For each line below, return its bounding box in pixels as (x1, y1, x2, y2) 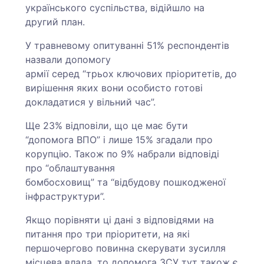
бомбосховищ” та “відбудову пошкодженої (25, 176, 226, 188)
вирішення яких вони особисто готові (25, 81, 203, 94)
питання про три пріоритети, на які (25, 227, 190, 240)
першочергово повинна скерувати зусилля (25, 242, 226, 254)
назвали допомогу (25, 53, 111, 65)
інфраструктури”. (25, 190, 105, 202)
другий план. (25, 15, 88, 28)
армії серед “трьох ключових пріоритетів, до (25, 67, 237, 80)
